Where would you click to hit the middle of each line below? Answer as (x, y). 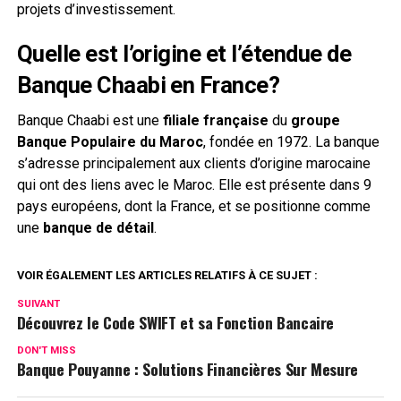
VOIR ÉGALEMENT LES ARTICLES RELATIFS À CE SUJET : (167, 275)
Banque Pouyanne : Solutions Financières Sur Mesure (188, 368)
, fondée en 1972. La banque (291, 141)
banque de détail (98, 227)
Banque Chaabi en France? (148, 85)
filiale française (215, 120)
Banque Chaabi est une (90, 120)
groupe (315, 120)
